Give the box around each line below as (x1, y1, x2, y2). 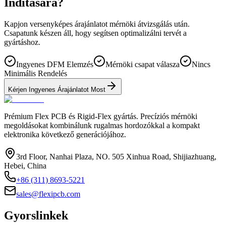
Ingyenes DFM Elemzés (16, 60, 93, 69)
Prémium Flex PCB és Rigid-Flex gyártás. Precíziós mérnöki (4, 111, 197, 121)
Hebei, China (4, 161, 46, 170)
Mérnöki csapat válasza (105, 60, 180, 69)
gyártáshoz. (4, 37, 40, 46)
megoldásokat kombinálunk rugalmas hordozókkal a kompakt (4, 121, 200, 130)
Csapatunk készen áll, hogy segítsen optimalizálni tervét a (4, 28, 187, 37)
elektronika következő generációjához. (4, 130, 126, 139)
